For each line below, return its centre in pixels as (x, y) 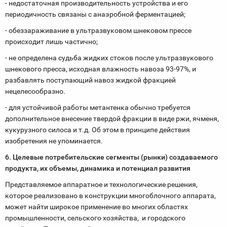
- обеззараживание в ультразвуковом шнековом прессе (98, 30)
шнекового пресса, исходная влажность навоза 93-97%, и (101, 69)
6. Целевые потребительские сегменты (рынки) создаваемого (111, 157)
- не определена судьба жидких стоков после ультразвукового (109, 58)
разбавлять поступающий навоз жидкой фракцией (90, 80)
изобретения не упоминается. (54, 141)
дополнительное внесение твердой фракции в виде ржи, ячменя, (112, 119)
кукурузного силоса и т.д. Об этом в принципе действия (98, 130)
